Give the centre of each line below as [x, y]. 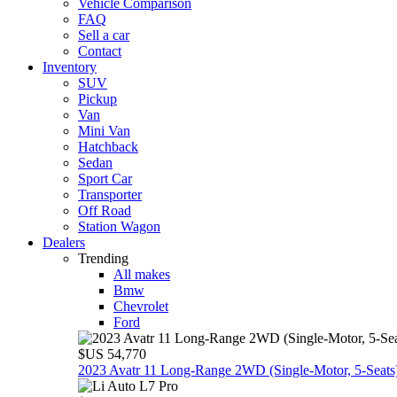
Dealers [64, 242]
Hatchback [108, 146]
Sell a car [104, 35]
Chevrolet [141, 306]
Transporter [110, 194]
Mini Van [104, 130]
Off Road [105, 210]
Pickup [97, 98]
